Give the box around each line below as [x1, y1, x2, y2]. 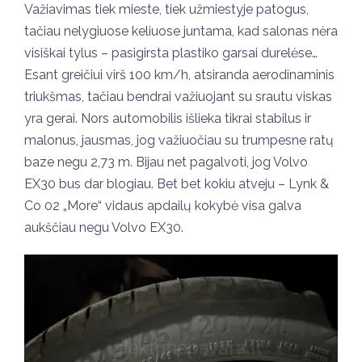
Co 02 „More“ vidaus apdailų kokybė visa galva [24, 198, 301, 214]
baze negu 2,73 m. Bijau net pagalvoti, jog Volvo [24, 154, 308, 170]
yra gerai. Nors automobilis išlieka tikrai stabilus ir [24, 111, 311, 127]
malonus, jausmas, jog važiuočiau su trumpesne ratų [24, 133, 334, 149]
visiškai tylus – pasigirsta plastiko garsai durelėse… [24, 45, 318, 61]
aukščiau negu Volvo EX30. [24, 220, 183, 236]
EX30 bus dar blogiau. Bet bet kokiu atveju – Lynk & [24, 176, 329, 192]
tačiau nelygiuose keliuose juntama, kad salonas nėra [24, 23, 338, 40]
